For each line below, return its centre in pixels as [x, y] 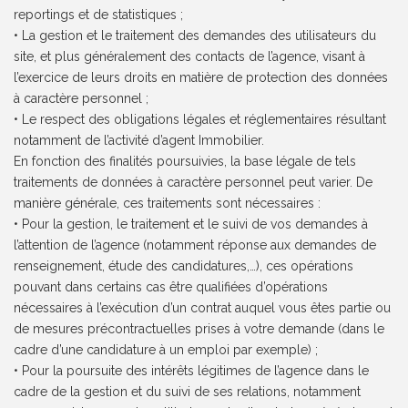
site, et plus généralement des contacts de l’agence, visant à [190, 57]
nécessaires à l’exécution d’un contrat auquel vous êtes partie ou [203, 308]
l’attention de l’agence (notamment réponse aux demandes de [195, 245]
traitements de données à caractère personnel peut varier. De [194, 183]
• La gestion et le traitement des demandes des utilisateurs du [195, 36]
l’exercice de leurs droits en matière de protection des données [201, 78]
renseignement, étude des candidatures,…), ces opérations [184, 266]
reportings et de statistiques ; [99, 15]
